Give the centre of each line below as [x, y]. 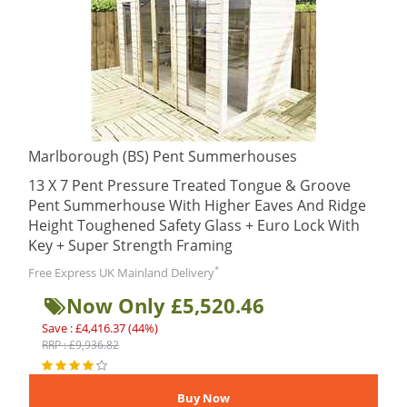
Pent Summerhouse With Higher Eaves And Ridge [197, 205]
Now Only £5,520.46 [165, 305]
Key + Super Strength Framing [130, 245]
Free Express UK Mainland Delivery [121, 273]
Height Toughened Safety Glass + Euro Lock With [194, 225]
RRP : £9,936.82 [80, 345]
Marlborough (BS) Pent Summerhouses [163, 156]
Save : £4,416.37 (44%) [100, 328]
